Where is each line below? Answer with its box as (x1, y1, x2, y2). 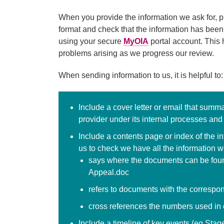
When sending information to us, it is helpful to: (58, 70, 223, 79)
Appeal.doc (88, 167, 129, 176)
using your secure (58, 36, 123, 45)
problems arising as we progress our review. (58, 48, 214, 57)
